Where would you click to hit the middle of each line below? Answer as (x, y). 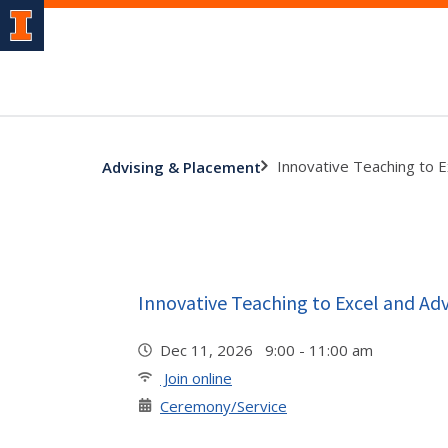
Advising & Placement (181, 166)
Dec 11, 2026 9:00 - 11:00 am (270, 350)
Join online (196, 378)
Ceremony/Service (223, 406)
